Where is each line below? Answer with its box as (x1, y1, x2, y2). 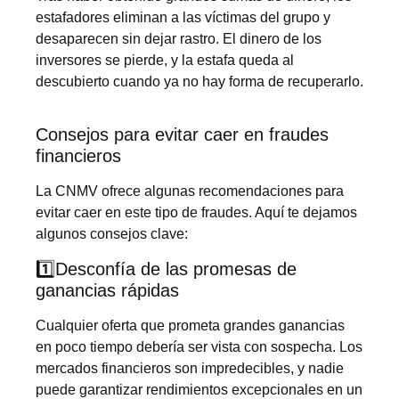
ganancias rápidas (36, 280, 179, 300)
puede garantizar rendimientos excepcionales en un (36, 381, 362, 397)
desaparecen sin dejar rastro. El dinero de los (36, 30, 322, 46)
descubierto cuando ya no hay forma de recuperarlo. (36, 73, 363, 89)
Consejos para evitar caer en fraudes (36, 125, 329, 145)
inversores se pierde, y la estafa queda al (36, 52, 294, 68)
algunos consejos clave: (36, 226, 188, 242)
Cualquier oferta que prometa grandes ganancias (36, 317, 345, 333)
